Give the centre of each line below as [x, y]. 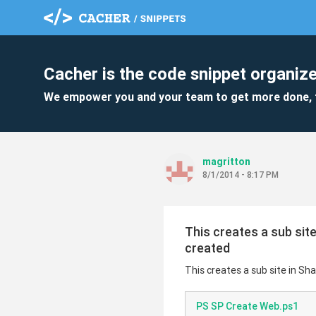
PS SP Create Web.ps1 [247, 306]
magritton [226, 162]
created [207, 248]
